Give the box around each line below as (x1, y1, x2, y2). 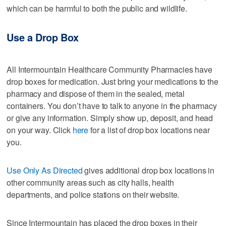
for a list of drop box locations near (88, 124, 210, 136)
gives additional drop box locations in (82, 164, 215, 177)
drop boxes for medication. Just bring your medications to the (7, 76, 218, 88)
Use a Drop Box (7, 29, 79, 44)
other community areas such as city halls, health (7, 177, 174, 189)
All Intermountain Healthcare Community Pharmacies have (7, 64, 212, 76)
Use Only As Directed (7, 164, 83, 177)
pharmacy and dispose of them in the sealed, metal (7, 88, 185, 100)
